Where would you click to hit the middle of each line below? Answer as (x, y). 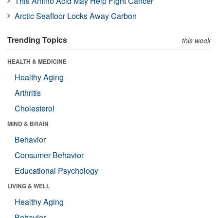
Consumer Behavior (49, 155)
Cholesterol (35, 108)
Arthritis (28, 92)
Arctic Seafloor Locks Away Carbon (76, 16)
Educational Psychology (56, 170)
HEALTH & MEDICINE (37, 61)
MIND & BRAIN (28, 123)
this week (196, 40)
